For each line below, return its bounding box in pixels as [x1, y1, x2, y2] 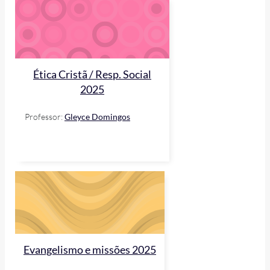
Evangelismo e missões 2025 [24, 243, 156, 257]
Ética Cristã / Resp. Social [33, 68, 151, 81]
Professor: [25, 111, 64, 122]
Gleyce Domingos [64, 111, 130, 122]
